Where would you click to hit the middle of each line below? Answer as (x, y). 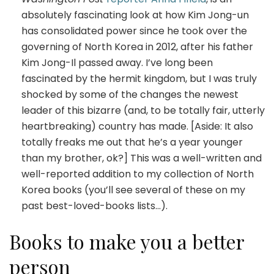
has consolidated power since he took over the (134, 31)
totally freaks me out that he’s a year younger (132, 142)
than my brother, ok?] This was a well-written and (142, 158)
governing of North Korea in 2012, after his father (137, 46)
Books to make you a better (127, 241)
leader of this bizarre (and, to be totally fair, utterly (143, 110)
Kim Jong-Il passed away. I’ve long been (117, 62)
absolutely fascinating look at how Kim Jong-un (135, 15)
